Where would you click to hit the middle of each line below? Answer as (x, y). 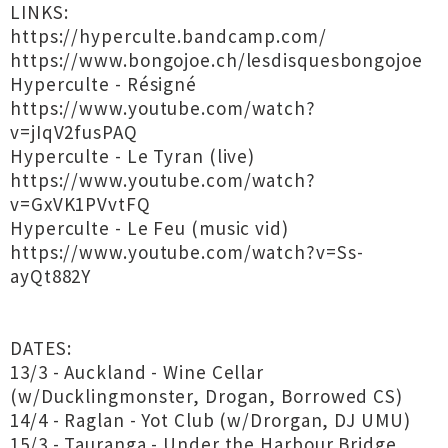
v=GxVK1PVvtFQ (80, 204)
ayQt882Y (51, 276)
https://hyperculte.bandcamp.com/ (168, 36)
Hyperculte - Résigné (103, 84)
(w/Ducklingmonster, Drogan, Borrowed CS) (206, 396)
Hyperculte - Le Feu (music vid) (149, 228)
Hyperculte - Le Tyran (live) (133, 156)
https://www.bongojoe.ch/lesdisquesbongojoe (216, 60)
